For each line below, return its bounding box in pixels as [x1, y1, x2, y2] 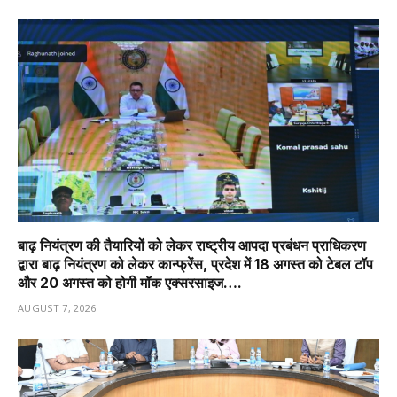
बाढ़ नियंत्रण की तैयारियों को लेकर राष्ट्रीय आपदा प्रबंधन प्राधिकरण [18, 237, 366, 255]
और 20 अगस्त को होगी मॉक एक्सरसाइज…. [18, 274, 242, 292]
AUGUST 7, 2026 [18, 301, 97, 315]
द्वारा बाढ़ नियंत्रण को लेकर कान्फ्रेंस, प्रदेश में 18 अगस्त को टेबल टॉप [18, 255, 373, 274]
